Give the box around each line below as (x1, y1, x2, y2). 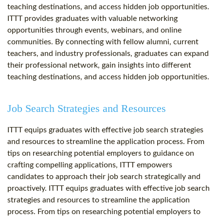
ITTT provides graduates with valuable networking (7, 15, 178, 23)
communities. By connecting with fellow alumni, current (7, 38, 199, 46)
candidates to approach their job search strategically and (7, 173, 200, 181)
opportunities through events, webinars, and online (7, 26, 182, 35)
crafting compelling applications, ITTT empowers (7, 161, 172, 169)
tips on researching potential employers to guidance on (7, 149, 194, 158)
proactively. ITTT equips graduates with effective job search (7, 184, 210, 193)
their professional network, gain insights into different (7, 61, 191, 70)
